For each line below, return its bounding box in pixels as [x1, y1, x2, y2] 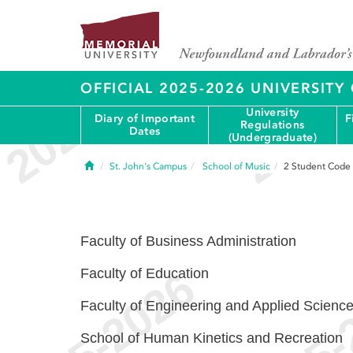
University [246, 106, 299, 119]
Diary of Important [94, 112, 195, 125]
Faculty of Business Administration [80, 233, 296, 249]
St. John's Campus [110, 161, 187, 172]
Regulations [240, 118, 305, 132]
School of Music [203, 161, 270, 172]
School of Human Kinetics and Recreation [80, 330, 343, 346]
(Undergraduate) [228, 131, 317, 144]
